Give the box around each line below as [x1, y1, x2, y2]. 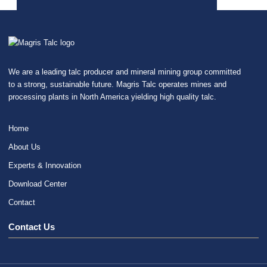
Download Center [8, 179, 67, 188]
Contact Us [8, 222, 55, 232]
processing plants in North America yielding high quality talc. [8, 92, 216, 101]
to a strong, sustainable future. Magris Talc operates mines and [8, 79, 226, 89]
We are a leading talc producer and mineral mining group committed [8, 67, 241, 76]
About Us [8, 142, 41, 152]
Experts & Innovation [8, 160, 81, 170]
